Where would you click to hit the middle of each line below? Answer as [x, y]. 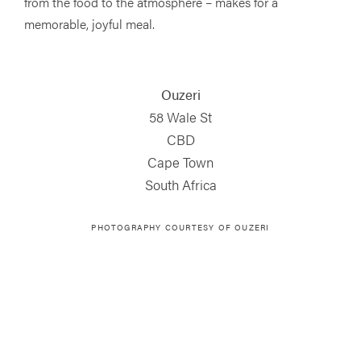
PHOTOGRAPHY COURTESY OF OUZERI [180, 227]
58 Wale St [180, 116]
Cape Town [180, 162]
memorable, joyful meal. [89, 23]
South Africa [180, 184]
